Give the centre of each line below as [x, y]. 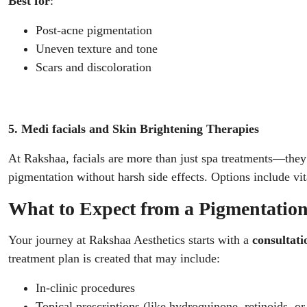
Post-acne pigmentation [94, 30]
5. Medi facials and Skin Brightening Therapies [134, 129]
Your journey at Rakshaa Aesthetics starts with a [130, 240]
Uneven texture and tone [97, 49]
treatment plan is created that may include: [114, 258]
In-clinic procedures [85, 288]
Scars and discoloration [94, 67]
